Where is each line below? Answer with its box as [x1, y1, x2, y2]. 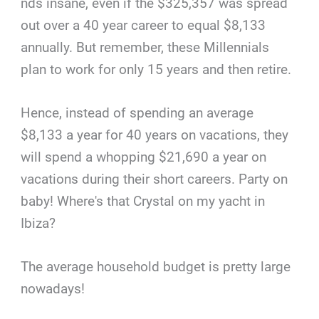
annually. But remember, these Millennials [21, 38, 270, 56]
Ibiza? [21, 214, 56, 231]
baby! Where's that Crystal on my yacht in [21, 192, 266, 209]
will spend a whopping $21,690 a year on [21, 148, 267, 165]
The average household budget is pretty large [21, 258, 291, 276]
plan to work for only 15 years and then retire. [21, 61, 292, 78]
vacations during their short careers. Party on [21, 170, 288, 187]
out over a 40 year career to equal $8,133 [21, 16, 266, 33]
